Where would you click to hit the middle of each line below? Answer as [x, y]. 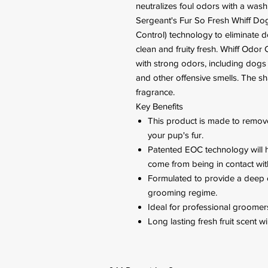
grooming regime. [182, 192]
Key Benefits [159, 106]
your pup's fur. [176, 135]
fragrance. [155, 92]
